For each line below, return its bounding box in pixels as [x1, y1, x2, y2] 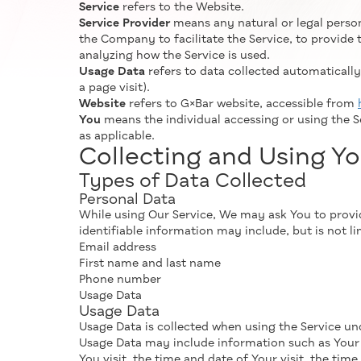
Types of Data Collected [79, 172, 306, 191]
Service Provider [79, 18, 170, 29]
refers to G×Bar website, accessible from [126, 98, 358, 110]
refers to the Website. [119, 2, 244, 13]
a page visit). [79, 82, 150, 93]
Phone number [79, 274, 161, 285]
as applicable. [79, 131, 155, 142]
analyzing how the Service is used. [79, 50, 270, 61]
